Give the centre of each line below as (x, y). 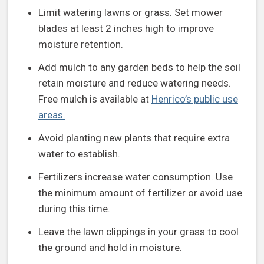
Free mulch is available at (95, 99)
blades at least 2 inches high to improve (126, 29)
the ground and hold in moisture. (110, 248)
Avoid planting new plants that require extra (134, 138)
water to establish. (79, 154)
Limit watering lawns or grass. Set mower (131, 13)
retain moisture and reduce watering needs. (135, 83)
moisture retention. (81, 44)
